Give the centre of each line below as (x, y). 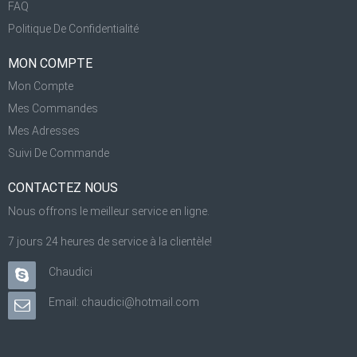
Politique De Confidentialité (73, 29)
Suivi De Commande (59, 153)
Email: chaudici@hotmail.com (124, 302)
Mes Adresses (44, 131)
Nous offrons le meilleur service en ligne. (109, 211)
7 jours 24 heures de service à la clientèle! (110, 241)
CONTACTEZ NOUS (63, 188)
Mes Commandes (53, 108)
